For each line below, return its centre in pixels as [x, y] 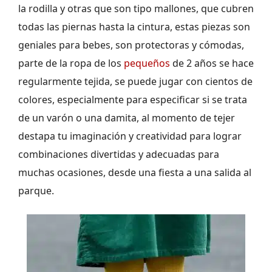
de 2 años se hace [213, 63]
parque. [36, 191]
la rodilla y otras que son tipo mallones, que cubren [136, 9]
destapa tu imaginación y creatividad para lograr [130, 136]
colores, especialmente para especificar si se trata [133, 100]
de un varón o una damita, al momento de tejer [127, 118]
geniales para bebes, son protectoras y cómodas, [131, 45]
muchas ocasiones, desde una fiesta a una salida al [135, 173]
